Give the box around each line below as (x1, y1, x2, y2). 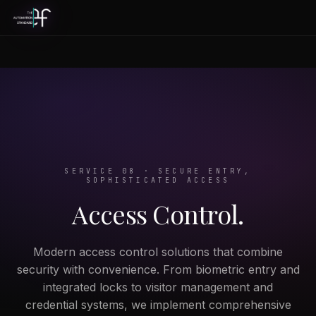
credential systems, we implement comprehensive (25, 298, 291, 312)
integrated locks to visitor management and (43, 280, 273, 294)
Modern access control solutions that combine (33, 245, 283, 259)
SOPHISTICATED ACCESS (86, 176, 230, 185)
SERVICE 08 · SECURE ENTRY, (64, 166, 252, 176)
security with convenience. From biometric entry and (16, 262, 300, 276)
